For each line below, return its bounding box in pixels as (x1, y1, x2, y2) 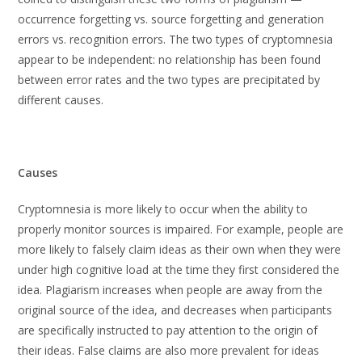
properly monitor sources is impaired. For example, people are (18, 221, 344, 237)
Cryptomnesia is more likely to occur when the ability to (18, 201, 309, 217)
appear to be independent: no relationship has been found (18, 52, 322, 67)
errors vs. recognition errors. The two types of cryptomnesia (18, 32, 334, 47)
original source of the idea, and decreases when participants (18, 302, 333, 318)
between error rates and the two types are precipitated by (18, 72, 321, 87)
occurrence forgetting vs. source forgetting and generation (18, 11, 325, 27)
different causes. (18, 92, 104, 107)
